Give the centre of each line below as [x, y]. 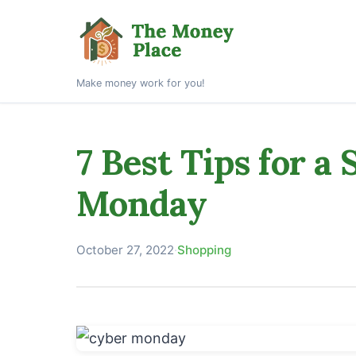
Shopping [204, 250]
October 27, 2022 [125, 250]
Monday [141, 203]
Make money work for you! [141, 83]
